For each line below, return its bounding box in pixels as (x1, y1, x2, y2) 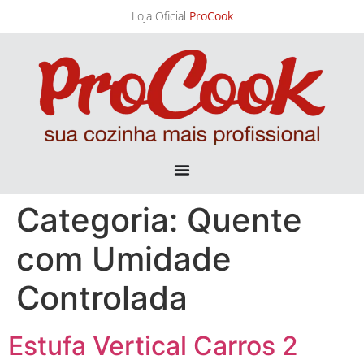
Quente (187, 200, 302, 240)
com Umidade (16, 239, 232, 279)
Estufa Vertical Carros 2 (8, 330, 298, 362)
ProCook (188, 8, 233, 24)
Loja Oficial (131, 8, 189, 24)
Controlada (16, 278, 188, 318)
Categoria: (16, 200, 187, 240)
